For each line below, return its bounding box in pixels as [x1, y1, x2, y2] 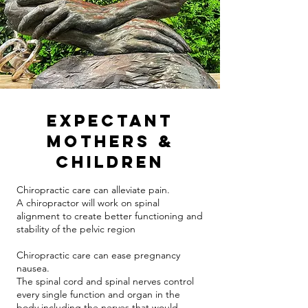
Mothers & [46, 131, 174, 151]
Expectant [47, 110, 173, 131]
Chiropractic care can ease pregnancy [16, 249, 180, 261]
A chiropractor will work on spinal [16, 197, 159, 209]
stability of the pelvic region [16, 223, 135, 235]
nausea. [16, 262, 49, 274]
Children [56, 151, 164, 172]
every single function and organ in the [16, 288, 180, 300]
